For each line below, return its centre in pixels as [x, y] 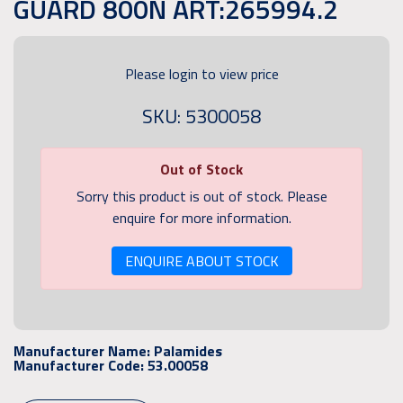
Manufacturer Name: [84, 351]
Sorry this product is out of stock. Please [201, 197]
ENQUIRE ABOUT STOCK [201, 261]
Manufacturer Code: [81, 366]
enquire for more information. [201, 218]
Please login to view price [201, 74]
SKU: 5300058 [201, 116]
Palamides [188, 351]
